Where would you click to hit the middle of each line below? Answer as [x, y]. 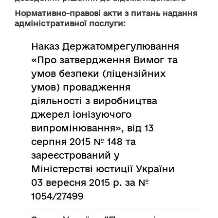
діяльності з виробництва [94, 101]
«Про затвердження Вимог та [105, 60]
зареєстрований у [76, 155]
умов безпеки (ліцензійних [99, 73]
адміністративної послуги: [70, 23]
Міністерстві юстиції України [103, 169]
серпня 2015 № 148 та [84, 142]
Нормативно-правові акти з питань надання [106, 13]
